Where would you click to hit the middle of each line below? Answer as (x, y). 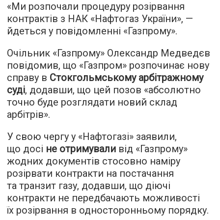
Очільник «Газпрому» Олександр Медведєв (109, 53)
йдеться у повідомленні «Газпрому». (92, 31)
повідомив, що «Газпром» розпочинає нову (108, 65)
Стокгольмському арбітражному (126, 78)
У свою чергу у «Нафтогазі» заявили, (92, 137)
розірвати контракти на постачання (90, 173)
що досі (26, 149)
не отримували (81, 149)
